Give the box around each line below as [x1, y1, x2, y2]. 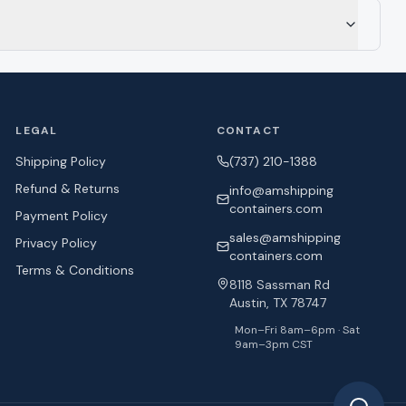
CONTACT [216, 123, 282, 138]
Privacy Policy [15, 235, 98, 251]
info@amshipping [228, 182, 333, 198]
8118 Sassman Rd [228, 276, 330, 293]
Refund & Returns [15, 180, 121, 197]
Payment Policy [15, 208, 109, 224]
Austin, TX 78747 [228, 295, 326, 311]
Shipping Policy [15, 153, 107, 169]
